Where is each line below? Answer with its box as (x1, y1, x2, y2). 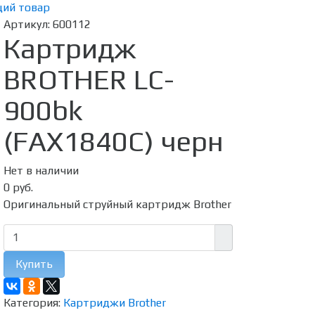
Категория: (3, 296, 63, 309)
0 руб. (3, 181, 33, 194)
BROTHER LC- (3, 63, 174, 96)
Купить (15, 257, 53, 271)
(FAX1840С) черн (3, 125, 224, 157)
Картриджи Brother (63, 296, 166, 309)
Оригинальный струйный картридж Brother (3, 198, 231, 211)
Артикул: (3, 18, 53, 31)
